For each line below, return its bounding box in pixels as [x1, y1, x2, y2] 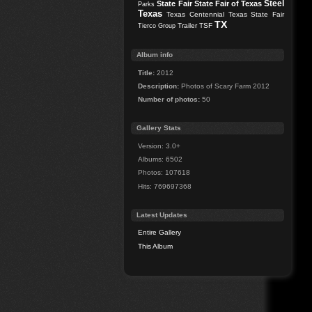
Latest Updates [136, 210, 188, 219]
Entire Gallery [138, 228, 182, 237]
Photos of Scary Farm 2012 [179, 81, 270, 90]
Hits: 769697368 [138, 182, 192, 190]
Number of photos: [138, 95, 201, 104]
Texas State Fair [228, 10, 285, 19]
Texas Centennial [166, 10, 224, 19]
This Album [138, 242, 173, 250]
